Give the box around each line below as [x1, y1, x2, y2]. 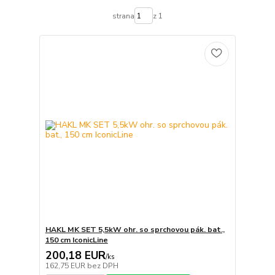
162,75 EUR [45, 261, 87, 271]
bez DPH [87, 261, 118, 271]
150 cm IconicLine [45, 235, 108, 246]
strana [112, 10, 134, 21]
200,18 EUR [45, 248, 106, 263]
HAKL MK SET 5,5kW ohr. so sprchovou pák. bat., [45, 225, 225, 235]
